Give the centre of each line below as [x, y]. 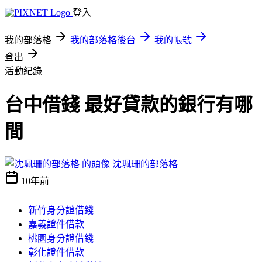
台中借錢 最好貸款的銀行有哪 [129, 105]
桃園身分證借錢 [61, 238]
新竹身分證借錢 [61, 210]
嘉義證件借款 [56, 224]
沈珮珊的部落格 [145, 164]
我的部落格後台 [103, 40]
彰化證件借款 [56, 252]
